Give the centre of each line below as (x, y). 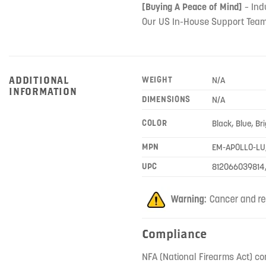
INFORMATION (43, 91)
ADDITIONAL (39, 80)
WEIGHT (157, 79)
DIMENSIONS (167, 99)
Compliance (174, 233)
